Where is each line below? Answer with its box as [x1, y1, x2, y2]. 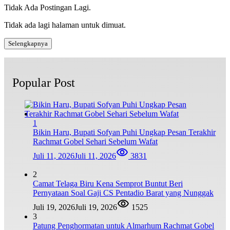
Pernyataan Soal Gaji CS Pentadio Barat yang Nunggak [33, 188, 214, 197]
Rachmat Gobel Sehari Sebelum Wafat [33, 137, 158, 146]
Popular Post [12, 75, 75, 89]
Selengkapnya [8, 39, 48, 47]
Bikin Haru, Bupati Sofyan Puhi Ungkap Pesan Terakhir [33, 127, 216, 137]
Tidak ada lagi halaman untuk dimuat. [4, 20, 126, 29]
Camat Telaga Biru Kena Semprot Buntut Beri [33, 179, 183, 188]
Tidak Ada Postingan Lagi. [4, 3, 91, 12]
